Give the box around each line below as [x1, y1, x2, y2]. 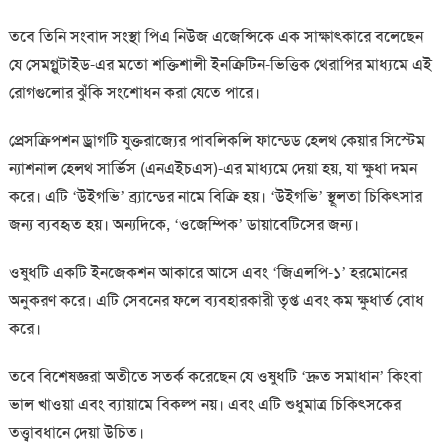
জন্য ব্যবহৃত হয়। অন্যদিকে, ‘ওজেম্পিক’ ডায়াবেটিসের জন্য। [8, 214, 359, 236]
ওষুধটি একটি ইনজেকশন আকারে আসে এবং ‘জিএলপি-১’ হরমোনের [8, 262, 407, 284]
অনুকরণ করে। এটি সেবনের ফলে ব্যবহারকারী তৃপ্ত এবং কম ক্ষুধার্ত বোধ [8, 290, 424, 312]
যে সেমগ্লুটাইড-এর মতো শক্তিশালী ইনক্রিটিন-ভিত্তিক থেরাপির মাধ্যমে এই [8, 54, 432, 76]
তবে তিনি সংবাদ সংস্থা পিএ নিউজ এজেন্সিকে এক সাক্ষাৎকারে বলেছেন [8, 26, 423, 48]
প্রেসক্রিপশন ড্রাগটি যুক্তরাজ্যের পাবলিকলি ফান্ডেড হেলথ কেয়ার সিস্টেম [8, 130, 425, 152]
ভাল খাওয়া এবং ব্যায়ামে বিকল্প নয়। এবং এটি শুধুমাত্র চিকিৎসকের [8, 394, 401, 416]
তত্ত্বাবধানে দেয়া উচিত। [8, 422, 144, 444]
